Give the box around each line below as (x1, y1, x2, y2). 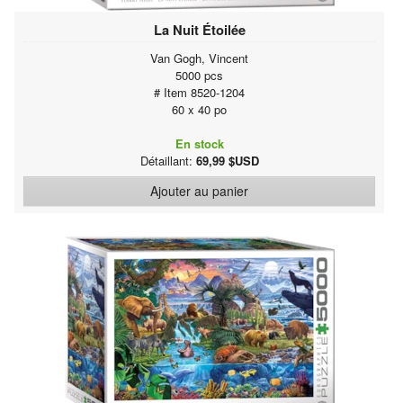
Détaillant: (139, 151, 196, 169)
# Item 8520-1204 (154, 83, 245, 101)
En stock (175, 134, 224, 152)
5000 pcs (175, 66, 223, 84)
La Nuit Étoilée (153, 19, 246, 40)
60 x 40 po (172, 100, 227, 118)
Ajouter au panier (150, 181, 248, 200)
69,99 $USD (195, 151, 259, 169)
